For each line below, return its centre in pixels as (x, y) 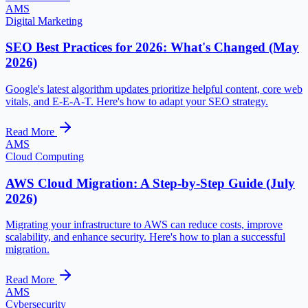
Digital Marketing (44, 21)
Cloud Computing (45, 156)
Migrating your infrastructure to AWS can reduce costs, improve (144, 225)
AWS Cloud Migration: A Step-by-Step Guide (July (150, 183)
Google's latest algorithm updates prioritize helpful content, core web (154, 89)
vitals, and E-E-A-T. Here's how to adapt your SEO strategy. (137, 101)
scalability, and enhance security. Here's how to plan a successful (145, 237)
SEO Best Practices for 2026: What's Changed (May (152, 47)
